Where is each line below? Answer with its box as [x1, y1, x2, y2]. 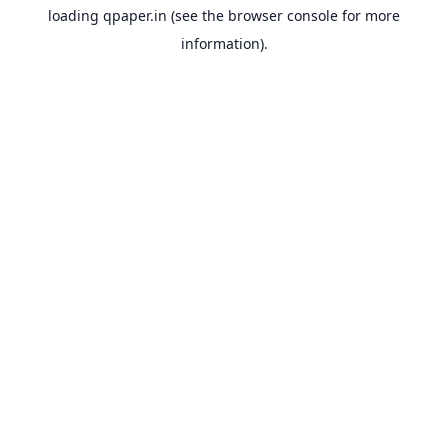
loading [48, 6, 103, 25]
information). [180, 34, 268, 53]
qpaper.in [103, 6, 167, 25]
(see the [167, 6, 224, 25]
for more [338, 6, 400, 25]
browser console [228, 6, 338, 25]
